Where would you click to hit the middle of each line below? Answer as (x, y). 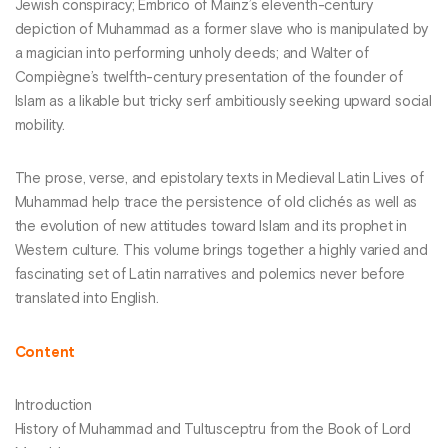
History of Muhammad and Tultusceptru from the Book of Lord (212, 430)
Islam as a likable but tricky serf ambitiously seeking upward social (223, 102)
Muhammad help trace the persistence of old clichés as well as (216, 203)
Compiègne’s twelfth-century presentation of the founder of (208, 78)
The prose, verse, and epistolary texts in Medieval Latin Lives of (219, 179)
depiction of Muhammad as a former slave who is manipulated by (221, 30)
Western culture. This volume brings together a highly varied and (221, 251)
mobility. (39, 126)
